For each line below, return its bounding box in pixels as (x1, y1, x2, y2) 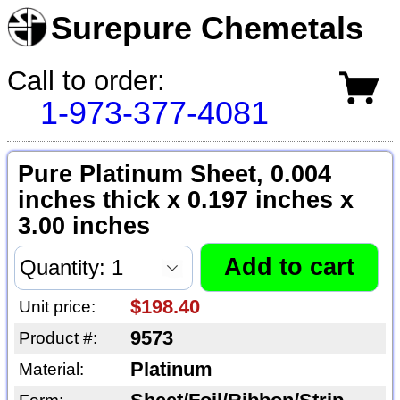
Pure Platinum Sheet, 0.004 (17, 161, 331, 188)
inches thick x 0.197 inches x (17, 187, 354, 214)
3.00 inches (17, 212, 150, 240)
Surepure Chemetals (51, 11, 364, 46)
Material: (18, 360, 84, 379)
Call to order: (7, 64, 165, 96)
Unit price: (18, 297, 96, 317)
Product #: (18, 329, 97, 348)
